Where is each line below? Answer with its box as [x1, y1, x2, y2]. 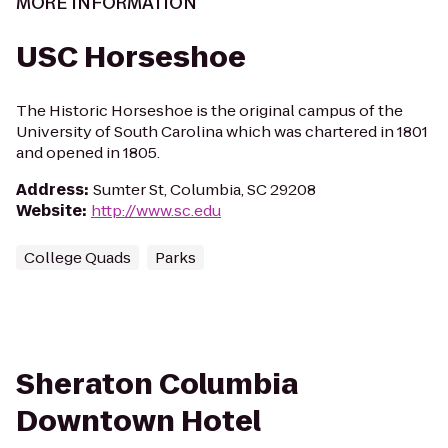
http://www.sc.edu [91, 200, 221, 221]
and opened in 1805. [16, 142, 160, 163]
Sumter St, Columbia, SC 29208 [93, 179, 316, 200]
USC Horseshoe [16, 38, 246, 77]
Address [16, 179, 84, 200]
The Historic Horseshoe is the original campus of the [16, 100, 403, 121]
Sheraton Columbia [16, 365, 298, 404]
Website [16, 200, 82, 221]
